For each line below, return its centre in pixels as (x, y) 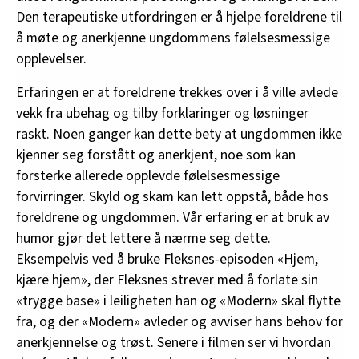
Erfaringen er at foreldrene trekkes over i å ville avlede (177, 92)
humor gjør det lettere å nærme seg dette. (143, 238)
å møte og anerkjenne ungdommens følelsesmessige (173, 38)
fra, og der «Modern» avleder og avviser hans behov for (179, 321)
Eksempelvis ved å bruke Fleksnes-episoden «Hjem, (167, 259)
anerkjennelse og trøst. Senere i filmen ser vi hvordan (173, 342)
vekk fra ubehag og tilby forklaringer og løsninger (162, 113)
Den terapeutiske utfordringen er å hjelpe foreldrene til (179, 17)
